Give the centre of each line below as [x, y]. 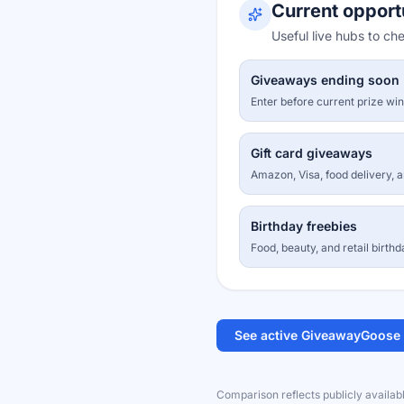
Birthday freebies [304, 226]
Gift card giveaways [312, 153]
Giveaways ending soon [325, 80]
